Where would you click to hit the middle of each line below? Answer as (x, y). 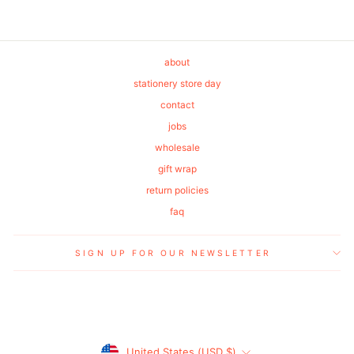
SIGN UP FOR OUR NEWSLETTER (173, 253)
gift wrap (177, 168)
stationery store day (177, 83)
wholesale (177, 147)
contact (177, 104)
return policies (177, 190)
